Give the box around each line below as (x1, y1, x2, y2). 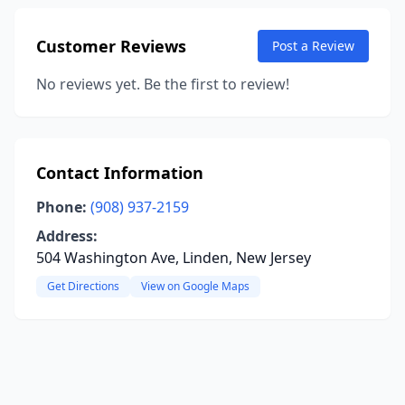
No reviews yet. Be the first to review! (36, 74, 289, 94)
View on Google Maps (141, 278, 250, 294)
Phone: (36, 197, 87, 217)
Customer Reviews (36, 35, 186, 57)
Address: (36, 226, 98, 246)
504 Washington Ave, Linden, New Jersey (36, 248, 311, 268)
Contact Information (36, 162, 203, 184)
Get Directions (47, 278, 119, 294)
